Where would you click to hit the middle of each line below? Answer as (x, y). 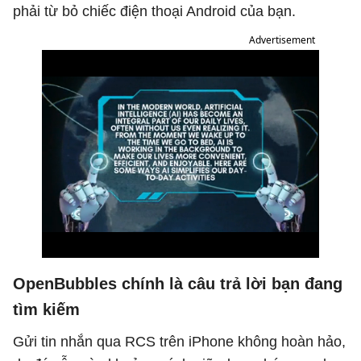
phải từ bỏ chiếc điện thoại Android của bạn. (154, 11)
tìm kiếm (46, 309)
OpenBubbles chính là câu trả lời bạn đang (178, 284)
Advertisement (282, 40)
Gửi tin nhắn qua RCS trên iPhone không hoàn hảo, (179, 342)
